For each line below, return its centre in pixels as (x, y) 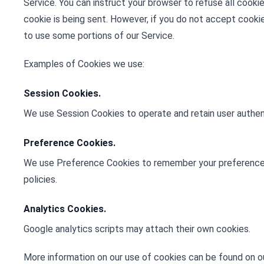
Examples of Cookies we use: (84, 64)
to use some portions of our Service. (99, 36)
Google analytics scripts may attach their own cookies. (137, 229)
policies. (40, 179)
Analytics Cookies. (65, 209)
